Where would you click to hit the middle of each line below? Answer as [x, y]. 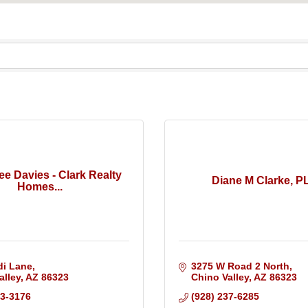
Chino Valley [220, 277]
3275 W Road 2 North [240, 266]
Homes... [40, 186]
